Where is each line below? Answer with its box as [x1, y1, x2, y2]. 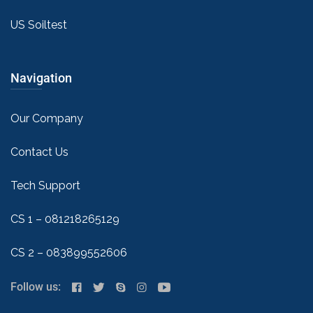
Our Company [10, 111, 83, 125]
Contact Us [10, 145, 68, 159]
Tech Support [10, 178, 80, 192]
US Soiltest [10, 17, 67, 31]
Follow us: [10, 279, 64, 293]
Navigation [10, 70, 72, 85]
